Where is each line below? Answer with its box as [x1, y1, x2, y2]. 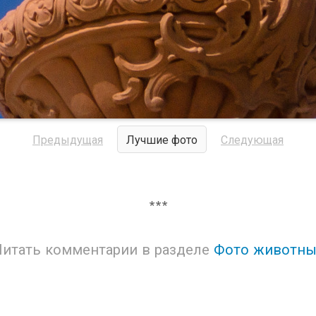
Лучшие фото [126, 131, 197, 147]
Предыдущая [32, 131, 103, 147]
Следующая [221, 131, 284, 147]
